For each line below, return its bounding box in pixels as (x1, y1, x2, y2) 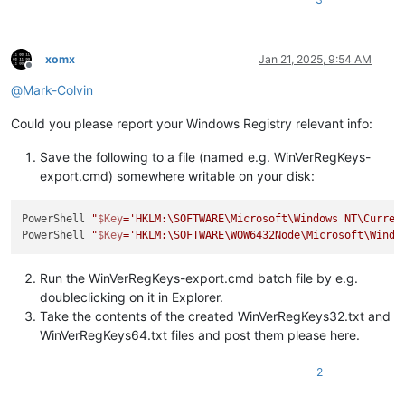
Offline (28, 65, 61, 80)
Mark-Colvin (23, 81, 93, 98)
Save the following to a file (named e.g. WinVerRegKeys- (40, 148, 371, 165)
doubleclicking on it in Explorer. (40, 289, 223, 306)
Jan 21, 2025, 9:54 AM (259, 52, 372, 66)
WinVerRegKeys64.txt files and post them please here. (40, 327, 360, 344)
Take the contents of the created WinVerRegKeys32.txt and (40, 308, 391, 325)
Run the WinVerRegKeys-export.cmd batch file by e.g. (40, 270, 358, 287)
